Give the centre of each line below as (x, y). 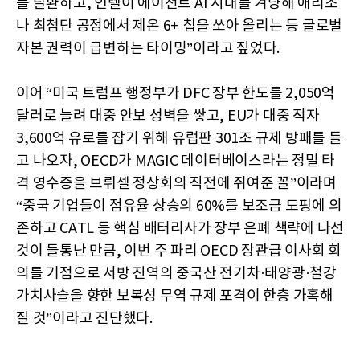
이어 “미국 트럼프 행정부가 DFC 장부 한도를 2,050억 (176, 93)
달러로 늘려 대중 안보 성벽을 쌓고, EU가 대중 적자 (168, 116)
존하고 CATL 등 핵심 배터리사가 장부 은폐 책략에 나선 (180, 228)
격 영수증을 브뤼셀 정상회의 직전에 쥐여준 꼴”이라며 (176, 183)
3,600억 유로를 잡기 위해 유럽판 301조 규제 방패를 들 (179, 138)
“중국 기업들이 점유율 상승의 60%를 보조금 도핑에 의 (179, 206)
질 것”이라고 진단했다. (84, 318)
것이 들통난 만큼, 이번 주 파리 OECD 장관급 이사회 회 (179, 251)
